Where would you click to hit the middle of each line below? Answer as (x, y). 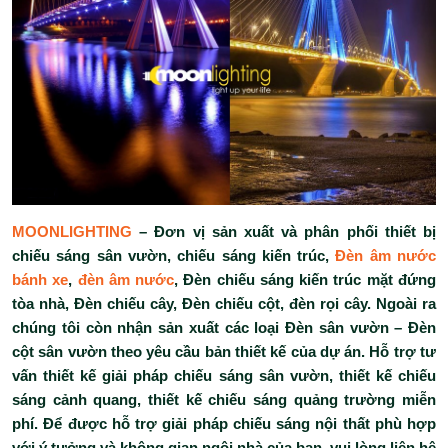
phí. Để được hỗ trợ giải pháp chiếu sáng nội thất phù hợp (224, 424)
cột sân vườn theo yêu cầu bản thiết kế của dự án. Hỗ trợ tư (224, 352)
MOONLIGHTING (72, 232)
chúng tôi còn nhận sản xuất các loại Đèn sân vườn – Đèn (224, 328)
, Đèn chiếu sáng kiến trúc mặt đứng (305, 280)
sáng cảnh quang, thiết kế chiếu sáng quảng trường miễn (224, 400)
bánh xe (40, 280)
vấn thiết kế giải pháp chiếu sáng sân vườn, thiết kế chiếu (224, 376)
